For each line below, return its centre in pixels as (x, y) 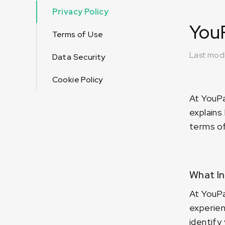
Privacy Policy (80, 12)
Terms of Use (78, 34)
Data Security (79, 57)
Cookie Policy (77, 80)
